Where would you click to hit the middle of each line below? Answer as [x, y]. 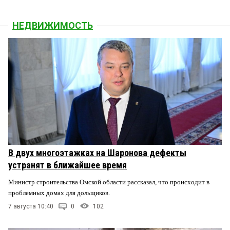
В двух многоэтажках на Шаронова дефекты [97, 153]
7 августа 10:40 [31, 206]
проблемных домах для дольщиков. [60, 193]
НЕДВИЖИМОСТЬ [53, 25]
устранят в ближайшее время [68, 165]
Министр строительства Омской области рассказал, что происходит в [109, 182]
